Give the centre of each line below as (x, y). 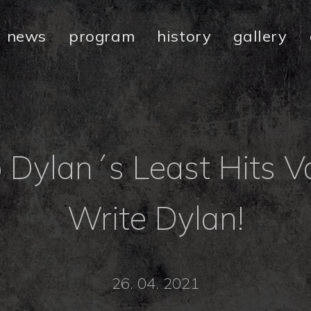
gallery (260, 36)
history (184, 36)
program (102, 36)
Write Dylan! (155, 218)
